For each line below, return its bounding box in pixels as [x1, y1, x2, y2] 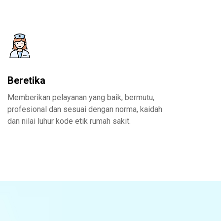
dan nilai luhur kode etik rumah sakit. [7, 116, 131, 126]
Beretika [7, 74, 45, 86]
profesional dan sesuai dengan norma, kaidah [7, 105, 162, 114]
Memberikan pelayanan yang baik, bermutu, [7, 93, 154, 102]
